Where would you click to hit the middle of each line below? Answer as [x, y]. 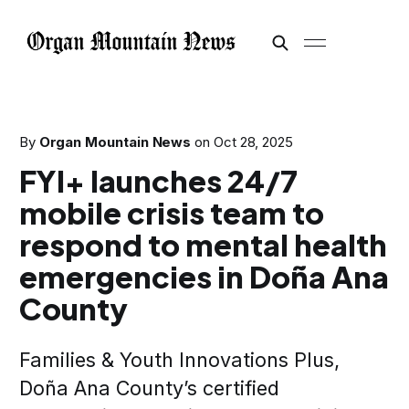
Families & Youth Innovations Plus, [179, 360]
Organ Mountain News [115, 142]
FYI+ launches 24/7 [158, 180]
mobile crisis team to [171, 212]
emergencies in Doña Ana [204, 276]
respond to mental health [203, 244]
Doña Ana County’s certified [149, 388]
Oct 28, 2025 [253, 142]
